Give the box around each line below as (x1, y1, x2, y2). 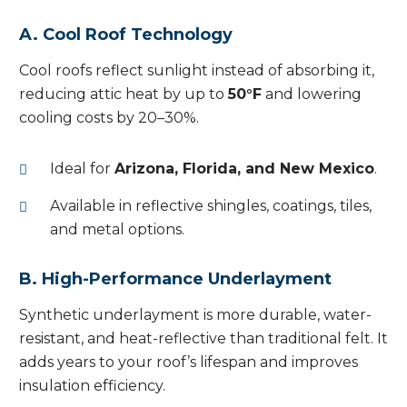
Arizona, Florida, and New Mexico (114, 160, 374, 178)
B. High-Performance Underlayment (19, 269, 332, 290)
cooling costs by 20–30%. (19, 109, 199, 127)
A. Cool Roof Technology (19, 25, 233, 45)
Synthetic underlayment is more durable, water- (19, 306, 372, 324)
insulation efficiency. (19, 377, 165, 395)
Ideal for (50, 160, 114, 178)
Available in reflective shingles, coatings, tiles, (50, 197, 372, 215)
